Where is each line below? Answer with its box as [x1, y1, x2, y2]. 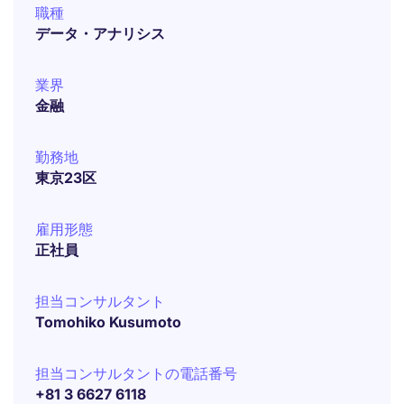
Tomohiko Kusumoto [35, 313, 181, 331]
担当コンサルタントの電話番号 [35, 364, 237, 382]
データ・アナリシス [35, 24, 165, 42]
